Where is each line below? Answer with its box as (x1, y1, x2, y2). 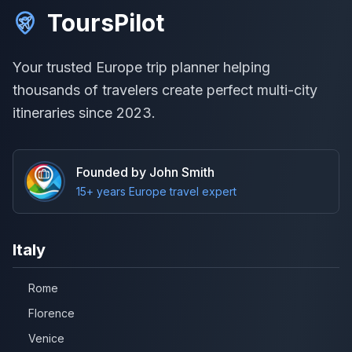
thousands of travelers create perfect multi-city (13, 81, 317, 98)
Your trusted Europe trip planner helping (13, 58, 270, 75)
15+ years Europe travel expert (76, 184, 236, 198)
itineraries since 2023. (13, 104, 156, 121)
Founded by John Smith (76, 163, 214, 180)
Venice (28, 331, 64, 345)
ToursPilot (47, 8, 164, 37)
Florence (28, 306, 75, 320)
